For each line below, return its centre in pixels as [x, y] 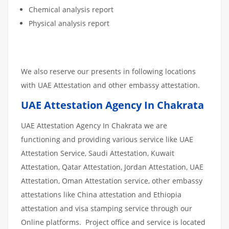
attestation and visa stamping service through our [107, 208]
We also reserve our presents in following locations [108, 71]
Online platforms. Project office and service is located [113, 222]
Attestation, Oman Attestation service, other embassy [112, 180]
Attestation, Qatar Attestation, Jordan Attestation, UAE [112, 167]
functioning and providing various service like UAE [107, 139]
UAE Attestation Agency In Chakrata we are [94, 125]
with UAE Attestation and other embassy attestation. [110, 85]
